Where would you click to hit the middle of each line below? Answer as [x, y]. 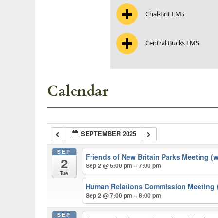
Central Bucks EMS [172, 43]
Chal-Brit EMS [165, 14]
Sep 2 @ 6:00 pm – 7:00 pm [124, 166]
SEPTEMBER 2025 [109, 134]
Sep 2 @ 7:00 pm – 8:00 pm [124, 195]
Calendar [77, 91]
